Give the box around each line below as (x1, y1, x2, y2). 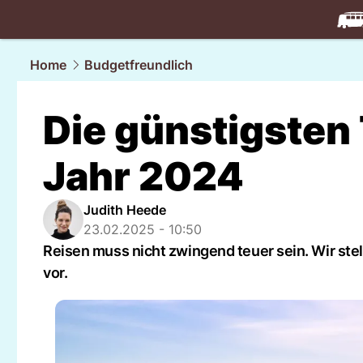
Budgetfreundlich (84, 57, 193, 73)
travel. (297, 30, 335, 46)
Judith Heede (83, 202, 166, 218)
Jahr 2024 (43, 152, 244, 200)
